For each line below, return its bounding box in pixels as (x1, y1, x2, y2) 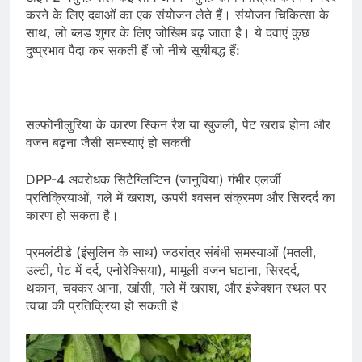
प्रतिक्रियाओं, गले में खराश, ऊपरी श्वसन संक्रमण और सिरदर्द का (26, 189, 335, 206)
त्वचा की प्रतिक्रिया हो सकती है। (26, 297, 187, 314)
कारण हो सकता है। (26, 207, 119, 224)
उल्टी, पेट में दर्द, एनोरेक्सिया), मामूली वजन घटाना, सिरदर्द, (26, 262, 301, 279)
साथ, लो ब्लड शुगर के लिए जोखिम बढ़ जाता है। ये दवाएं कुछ (26, 24, 309, 41)
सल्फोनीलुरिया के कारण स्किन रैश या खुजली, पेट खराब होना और (26, 116, 330, 133)
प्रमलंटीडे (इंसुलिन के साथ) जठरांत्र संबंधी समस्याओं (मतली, (26, 244, 317, 261)
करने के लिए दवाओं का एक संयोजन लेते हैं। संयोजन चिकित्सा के (26, 6, 329, 23)
